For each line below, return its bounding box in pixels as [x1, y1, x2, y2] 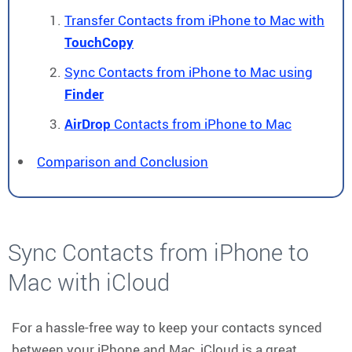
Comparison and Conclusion [37, 152, 208, 170]
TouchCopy [64, 32, 134, 51]
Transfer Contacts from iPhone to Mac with [64, 10, 324, 29]
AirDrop [64, 114, 111, 133]
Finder [64, 84, 104, 103]
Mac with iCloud [8, 266, 170, 297]
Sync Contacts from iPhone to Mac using [64, 62, 313, 81]
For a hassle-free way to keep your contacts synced [12, 317, 322, 336]
